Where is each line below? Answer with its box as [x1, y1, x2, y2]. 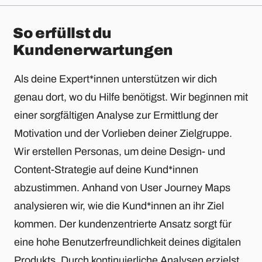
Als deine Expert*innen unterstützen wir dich [14, 73, 217, 85]
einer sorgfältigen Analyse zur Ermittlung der [14, 109, 218, 122]
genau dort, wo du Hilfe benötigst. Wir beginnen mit [14, 91, 248, 104]
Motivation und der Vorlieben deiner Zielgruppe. [14, 127, 232, 140]
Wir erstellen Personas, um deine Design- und [14, 146, 225, 158]
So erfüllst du [13, 25, 112, 42]
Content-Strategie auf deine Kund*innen [14, 164, 198, 176]
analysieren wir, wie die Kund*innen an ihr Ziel [14, 200, 224, 212]
